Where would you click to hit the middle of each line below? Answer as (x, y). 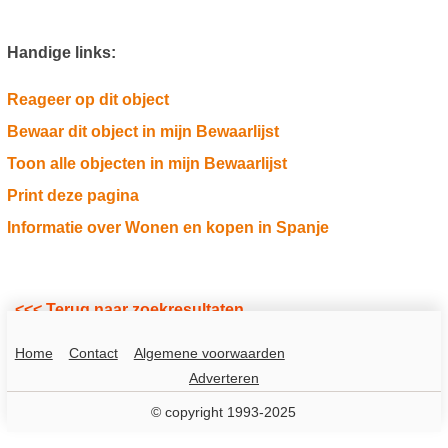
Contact (93, 352)
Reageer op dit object (87, 99)
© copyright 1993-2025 (224, 411)
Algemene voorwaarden (209, 352)
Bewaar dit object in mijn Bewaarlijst (142, 131)
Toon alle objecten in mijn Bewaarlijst (146, 163)
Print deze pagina (72, 195)
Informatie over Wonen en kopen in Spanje (167, 227)
